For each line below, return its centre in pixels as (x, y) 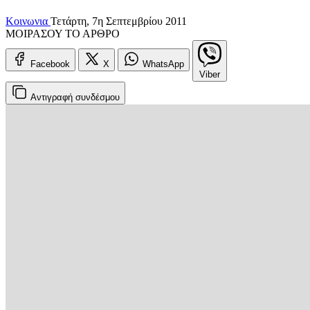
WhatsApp (163, 64)
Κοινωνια (28, 21)
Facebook (50, 64)
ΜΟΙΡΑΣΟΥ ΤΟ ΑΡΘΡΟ (63, 33)
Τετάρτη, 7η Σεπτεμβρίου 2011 (119, 21)
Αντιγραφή (53, 97)
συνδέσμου (98, 97)
